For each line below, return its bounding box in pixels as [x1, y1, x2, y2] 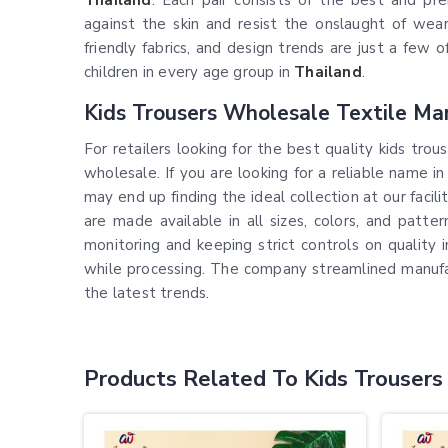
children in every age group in [84, 62, 295, 82]
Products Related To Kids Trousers [84, 364, 443, 394]
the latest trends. [84, 283, 210, 303]
